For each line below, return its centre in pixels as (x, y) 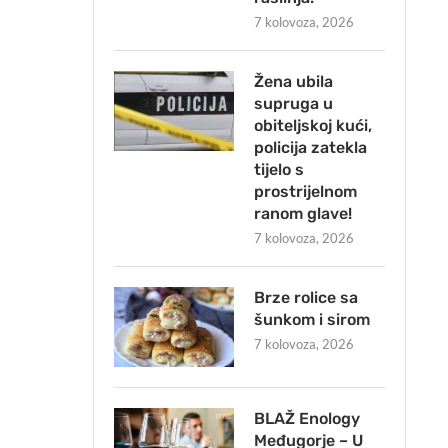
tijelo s (278, 170)
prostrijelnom (305, 192)
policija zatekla (310, 148)
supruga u (293, 104)
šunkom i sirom (311, 320)
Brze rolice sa (305, 298)
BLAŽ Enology (306, 419)
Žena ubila (293, 82)
